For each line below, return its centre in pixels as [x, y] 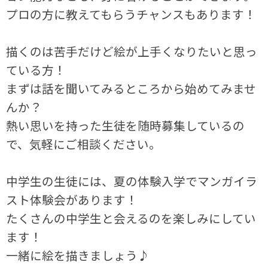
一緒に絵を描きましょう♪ [78, 255]
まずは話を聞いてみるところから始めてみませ [131, 89]
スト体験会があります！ [72, 200]
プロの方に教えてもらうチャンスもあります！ [131, 14]
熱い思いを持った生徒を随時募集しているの [126, 126]
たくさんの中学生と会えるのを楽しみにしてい [131, 218]
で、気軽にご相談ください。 [84, 144]
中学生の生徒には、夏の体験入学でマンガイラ [132, 181]
